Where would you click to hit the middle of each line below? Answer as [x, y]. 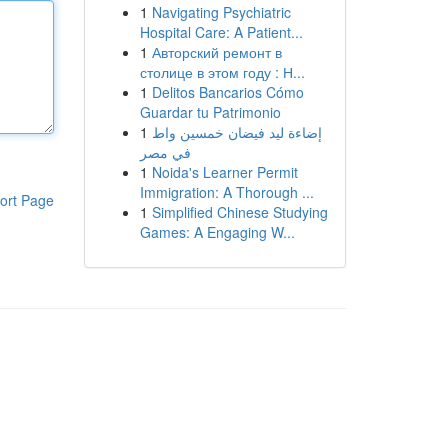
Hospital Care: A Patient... [221, 32]
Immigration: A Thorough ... [226, 192]
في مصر [165, 152]
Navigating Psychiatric [221, 12]
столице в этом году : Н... [222, 72]
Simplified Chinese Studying [239, 212]
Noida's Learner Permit [224, 172]
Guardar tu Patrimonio [210, 112]
